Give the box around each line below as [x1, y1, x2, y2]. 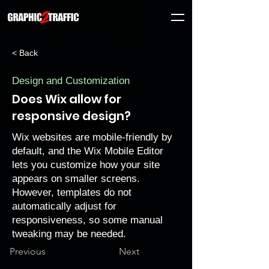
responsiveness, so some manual [12, 214, 163, 226]
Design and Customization [12, 75, 130, 86]
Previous [10, 246, 46, 257]
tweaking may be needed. [12, 228, 126, 240]
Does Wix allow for [12, 91, 121, 107]
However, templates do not [12, 187, 131, 198]
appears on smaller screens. [12, 173, 140, 184]
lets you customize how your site [12, 159, 160, 171]
